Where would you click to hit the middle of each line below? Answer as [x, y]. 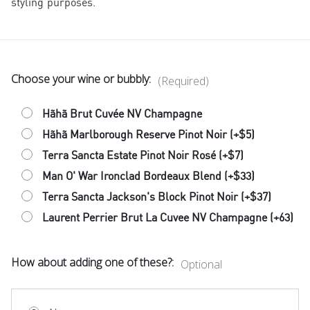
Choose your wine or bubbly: [82, 79]
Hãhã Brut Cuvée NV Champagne [122, 114]
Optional [201, 265]
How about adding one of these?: [94, 263]
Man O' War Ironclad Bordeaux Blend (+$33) [148, 176]
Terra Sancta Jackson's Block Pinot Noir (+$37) [157, 197]
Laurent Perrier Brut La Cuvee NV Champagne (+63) [168, 218]
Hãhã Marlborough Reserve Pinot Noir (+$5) [148, 135]
